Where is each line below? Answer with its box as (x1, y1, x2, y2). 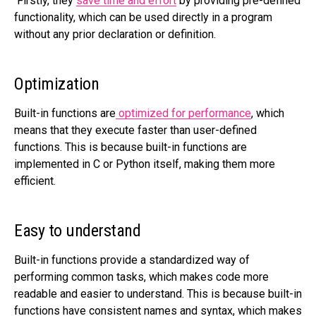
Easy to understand (14, 220, 141, 241)
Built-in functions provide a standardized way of (14, 253, 250, 267)
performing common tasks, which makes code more (14, 269, 269, 284)
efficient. (14, 174, 56, 188)
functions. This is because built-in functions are (14, 140, 247, 154)
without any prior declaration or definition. (14, 27, 216, 41)
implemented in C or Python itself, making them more (14, 157, 275, 171)
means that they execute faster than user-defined (14, 123, 257, 137)
